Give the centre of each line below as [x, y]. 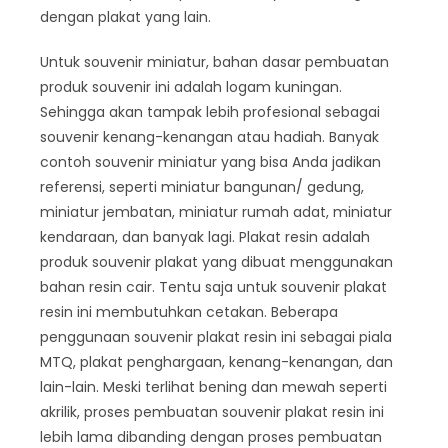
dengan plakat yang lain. [125, 17]
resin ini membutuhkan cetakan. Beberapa [189, 312]
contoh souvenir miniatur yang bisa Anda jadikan [210, 162]
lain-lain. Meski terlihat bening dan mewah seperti [213, 387]
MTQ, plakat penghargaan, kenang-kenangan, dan [216, 362]
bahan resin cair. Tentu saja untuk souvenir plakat [213, 287]
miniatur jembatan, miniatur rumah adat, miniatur [216, 212]
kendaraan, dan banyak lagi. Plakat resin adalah [205, 237]
